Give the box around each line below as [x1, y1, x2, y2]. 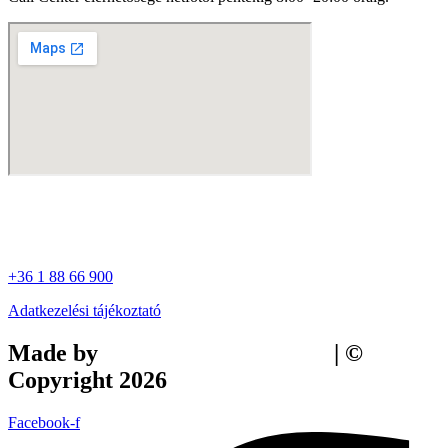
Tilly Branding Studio [104, 339, 328, 366]
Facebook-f [8, 413, 80, 431]
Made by [8, 339, 104, 366]
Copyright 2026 [8, 366, 167, 393]
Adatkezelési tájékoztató [8, 301, 161, 319]
